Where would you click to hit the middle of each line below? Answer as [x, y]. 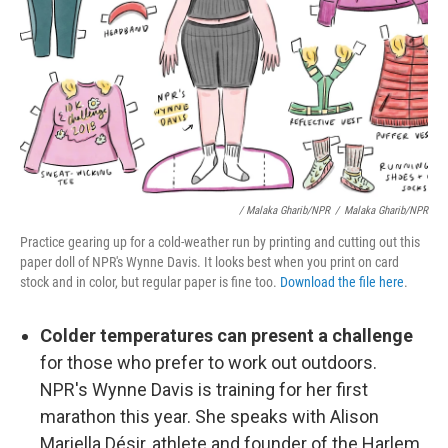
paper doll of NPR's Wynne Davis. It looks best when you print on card [209, 262]
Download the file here [342, 282]
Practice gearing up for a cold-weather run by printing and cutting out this [220, 242]
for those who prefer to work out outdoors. [208, 362]
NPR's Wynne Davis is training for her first [204, 389]
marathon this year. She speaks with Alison [209, 416]
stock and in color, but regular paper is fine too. [150, 282]
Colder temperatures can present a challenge [226, 335]
